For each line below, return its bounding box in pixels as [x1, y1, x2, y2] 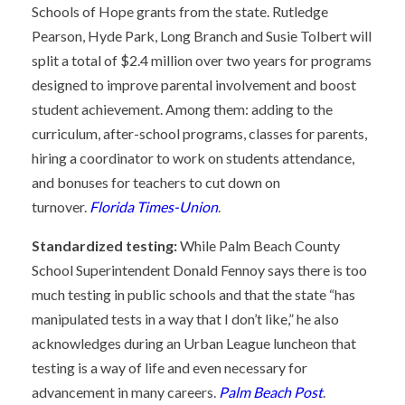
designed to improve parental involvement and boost [32, 76, 356, 93]
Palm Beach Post [219, 383, 323, 400]
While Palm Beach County [177, 237, 340, 254]
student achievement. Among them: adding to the [32, 100, 333, 118]
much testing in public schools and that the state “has [32, 286, 355, 303]
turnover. [32, 198, 89, 215]
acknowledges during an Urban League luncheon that [32, 334, 356, 352]
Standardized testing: [32, 237, 177, 254]
